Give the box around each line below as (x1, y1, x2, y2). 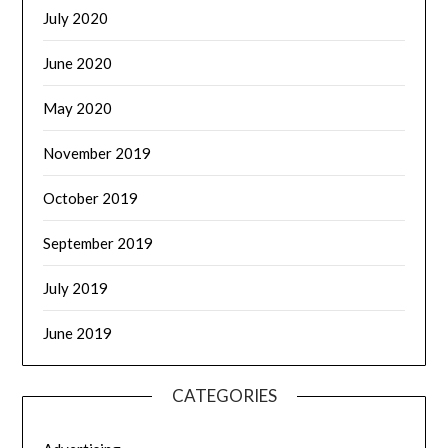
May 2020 (43, 99, 113, 118)
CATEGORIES (171, 385, 277, 407)
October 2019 (43, 189, 139, 208)
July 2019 (43, 279, 109, 298)
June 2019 (43, 324, 113, 343)
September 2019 (43, 234, 154, 253)
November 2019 (43, 144, 152, 163)
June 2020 (43, 54, 113, 73)
